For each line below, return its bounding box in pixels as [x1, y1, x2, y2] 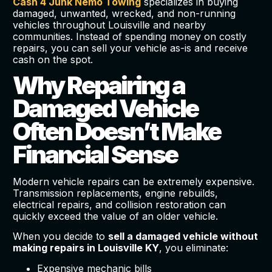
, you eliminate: [158, 242, 228, 254]
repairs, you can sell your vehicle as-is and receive [12, 41, 248, 54]
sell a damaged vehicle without [107, 230, 258, 243]
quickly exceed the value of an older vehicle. [12, 210, 218, 223]
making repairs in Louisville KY [12, 242, 159, 254]
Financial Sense [12, 140, 177, 170]
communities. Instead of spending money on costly [12, 30, 246, 42]
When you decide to [12, 230, 108, 243]
